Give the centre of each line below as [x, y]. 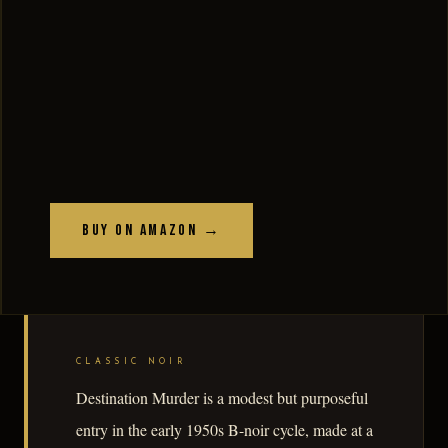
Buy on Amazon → [152, 230]
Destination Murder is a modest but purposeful [222, 397]
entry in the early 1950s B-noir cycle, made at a [224, 429]
